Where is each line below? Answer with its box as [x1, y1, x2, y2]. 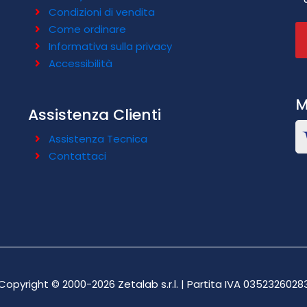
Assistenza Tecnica [48, 132, 147, 146]
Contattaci [48, 149, 106, 163]
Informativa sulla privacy [48, 39, 172, 53]
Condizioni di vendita [48, 5, 155, 19]
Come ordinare [48, 22, 126, 36]
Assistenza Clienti [27, 104, 161, 125]
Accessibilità [48, 56, 112, 71]
